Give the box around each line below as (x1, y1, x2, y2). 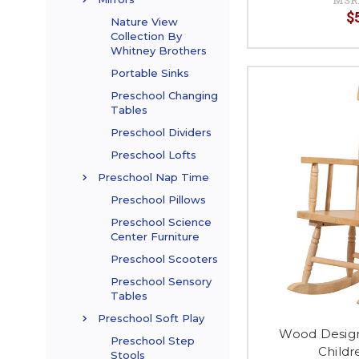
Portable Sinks (111, 67, 189, 80)
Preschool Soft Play (98, 312, 204, 325)
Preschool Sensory (111, 275, 212, 288)
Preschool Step (111, 334, 195, 348)
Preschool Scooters (111, 252, 218, 266)
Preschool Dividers (111, 126, 212, 139)
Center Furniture (111, 230, 200, 244)
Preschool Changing (111, 89, 218, 103)
